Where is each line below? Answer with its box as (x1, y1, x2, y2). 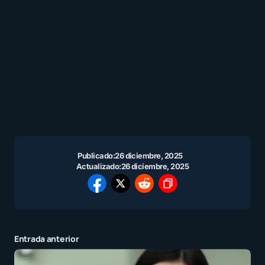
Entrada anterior (14, 233, 79, 245)
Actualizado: (76, 161, 121, 172)
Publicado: (77, 151, 115, 161)
